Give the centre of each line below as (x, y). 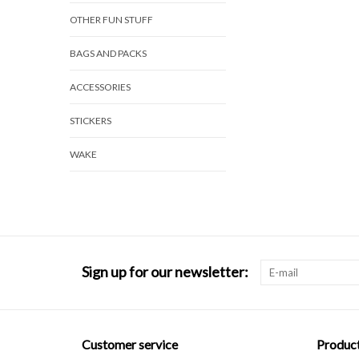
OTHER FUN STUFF (111, 20)
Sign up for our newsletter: (165, 272)
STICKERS (91, 121)
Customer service (130, 344)
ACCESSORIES (100, 87)
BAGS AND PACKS (108, 53)
